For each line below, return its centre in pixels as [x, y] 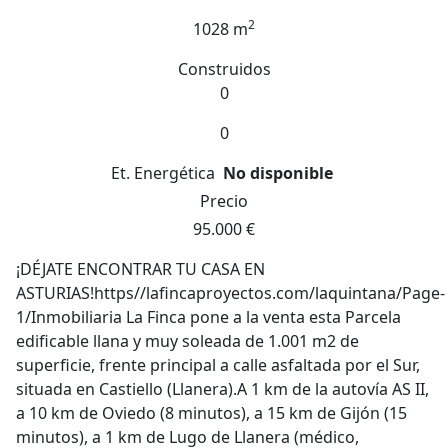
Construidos [224, 69]
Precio [224, 201]
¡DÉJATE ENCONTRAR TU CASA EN [140, 269]
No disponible [278, 173]
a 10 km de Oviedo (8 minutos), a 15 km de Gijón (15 [211, 413]
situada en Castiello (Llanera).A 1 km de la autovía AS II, [222, 389]
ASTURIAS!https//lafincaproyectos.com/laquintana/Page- [230, 293]
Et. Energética [163, 173]
